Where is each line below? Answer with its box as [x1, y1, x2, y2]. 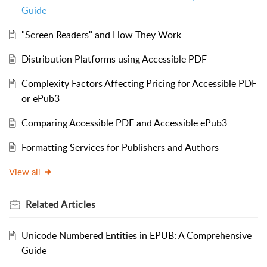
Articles [61, 197, 95, 211]
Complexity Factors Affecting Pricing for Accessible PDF [21, 76, 257, 90]
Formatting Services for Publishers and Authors [21, 140, 219, 154]
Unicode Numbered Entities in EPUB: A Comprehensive [21, 228, 252, 242]
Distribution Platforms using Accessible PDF [21, 52, 207, 66]
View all [9, 165, 41, 178]
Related [26, 197, 61, 211]
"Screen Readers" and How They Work [21, 27, 181, 41]
